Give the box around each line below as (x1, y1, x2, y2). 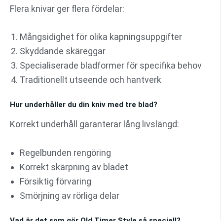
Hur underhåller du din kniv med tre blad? (10, 100, 157, 110)
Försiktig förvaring (20, 176, 91, 186)
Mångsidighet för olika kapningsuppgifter (20, 32, 182, 42)
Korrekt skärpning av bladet (20, 161, 128, 172)
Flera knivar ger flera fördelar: (10, 3, 124, 14)
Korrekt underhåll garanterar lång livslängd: (10, 118, 179, 129)
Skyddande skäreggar (20, 46, 106, 57)
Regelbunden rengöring (20, 147, 111, 158)
